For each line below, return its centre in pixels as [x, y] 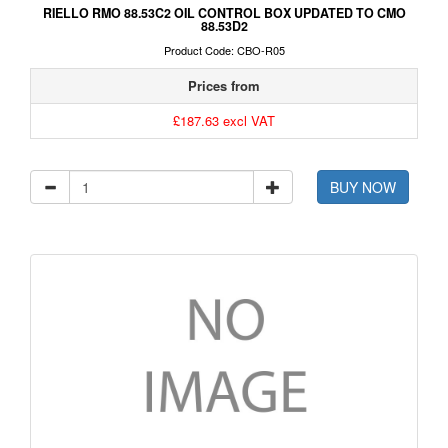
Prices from [224, 86]
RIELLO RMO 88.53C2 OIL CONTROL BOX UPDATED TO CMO [224, 13]
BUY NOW [363, 187]
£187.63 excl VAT [224, 121]
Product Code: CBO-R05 [224, 50]
